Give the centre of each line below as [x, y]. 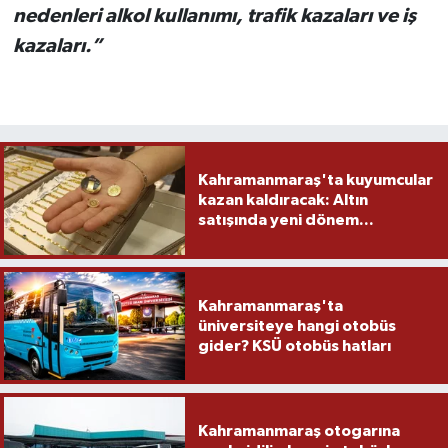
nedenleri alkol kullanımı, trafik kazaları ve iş [214, 16]
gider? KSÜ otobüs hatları [294, 345]
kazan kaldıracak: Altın [282, 200]
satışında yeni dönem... [285, 220]
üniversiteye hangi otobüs [296, 325]
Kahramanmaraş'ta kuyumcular [315, 180]
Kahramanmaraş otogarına [298, 431]
